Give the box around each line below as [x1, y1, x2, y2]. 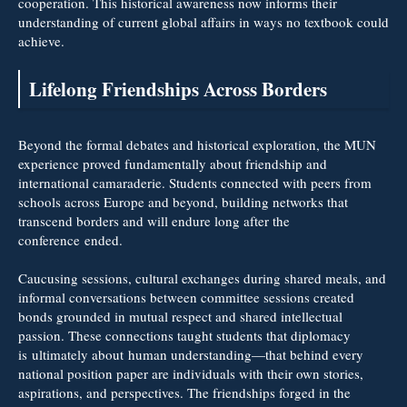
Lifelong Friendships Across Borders [29, 74, 327, 103]
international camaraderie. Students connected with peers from [18, 173, 372, 192]
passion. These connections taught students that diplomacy [18, 325, 351, 344]
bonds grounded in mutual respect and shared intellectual [18, 306, 342, 325]
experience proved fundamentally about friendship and [18, 154, 327, 173]
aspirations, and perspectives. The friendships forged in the [18, 382, 351, 402]
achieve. [18, 31, 65, 50]
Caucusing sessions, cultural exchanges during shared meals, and [18, 268, 386, 287]
